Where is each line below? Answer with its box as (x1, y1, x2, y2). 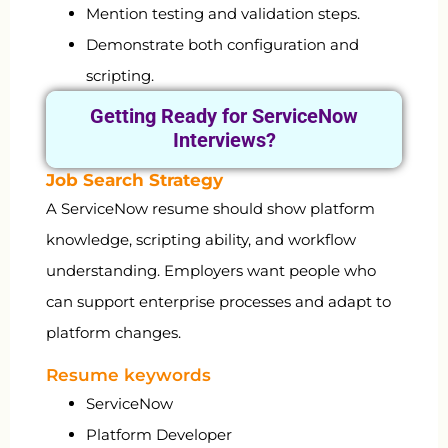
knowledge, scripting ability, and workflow (46, 230, 356, 250)
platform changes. (46, 323, 181, 343)
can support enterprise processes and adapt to (46, 292, 391, 312)
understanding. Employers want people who (46, 261, 376, 281)
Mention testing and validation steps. (86, 4, 360, 24)
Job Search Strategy (46, 170, 223, 191)
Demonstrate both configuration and (86, 35, 359, 55)
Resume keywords (46, 364, 211, 385)
